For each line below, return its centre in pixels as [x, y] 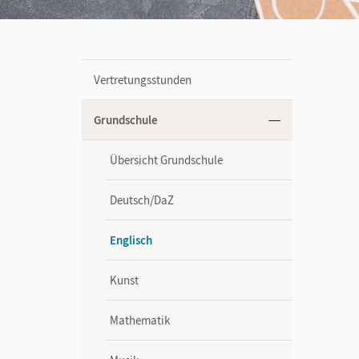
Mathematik [140, 320]
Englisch [131, 240]
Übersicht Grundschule [166, 160]
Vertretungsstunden [143, 80]
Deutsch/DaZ [142, 200]
